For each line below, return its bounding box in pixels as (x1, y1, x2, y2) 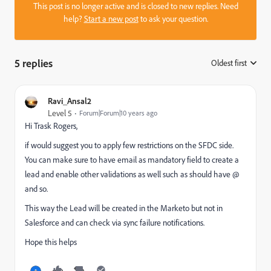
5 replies (15, 56, 53, 70)
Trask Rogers (34, 120, 76, 131)
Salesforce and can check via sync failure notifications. (25, 217, 204, 228)
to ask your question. (138, 13, 208, 24)
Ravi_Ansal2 (48, 96, 91, 106)
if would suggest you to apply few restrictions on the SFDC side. (25, 140, 233, 151)
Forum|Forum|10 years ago (79, 108, 157, 117)
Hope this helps (25, 237, 79, 247)
